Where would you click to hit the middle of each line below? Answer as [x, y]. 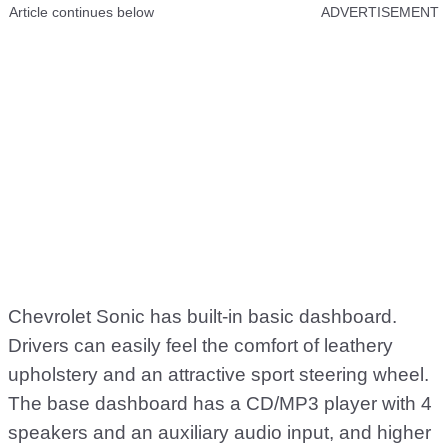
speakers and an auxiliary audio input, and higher [219, 432]
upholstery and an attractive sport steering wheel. [218, 374]
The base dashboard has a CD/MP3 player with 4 [220, 403]
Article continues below [81, 12]
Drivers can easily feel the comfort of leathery [200, 345]
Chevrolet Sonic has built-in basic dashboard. [202, 316]
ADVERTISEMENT [380, 12]
